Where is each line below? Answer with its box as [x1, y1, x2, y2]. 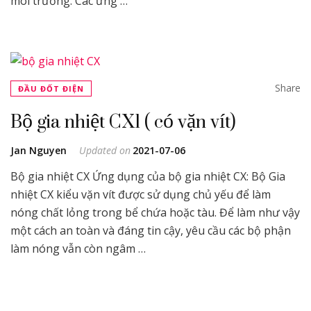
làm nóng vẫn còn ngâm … [10, 241, 146, 256]
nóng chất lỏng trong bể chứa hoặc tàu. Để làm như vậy [10, 205, 300, 220]
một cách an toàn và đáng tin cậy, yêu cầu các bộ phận [10, 223, 291, 238]
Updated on [79, 144, 131, 157]
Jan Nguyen [10, 144, 67, 157]
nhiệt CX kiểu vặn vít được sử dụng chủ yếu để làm [10, 187, 271, 202]
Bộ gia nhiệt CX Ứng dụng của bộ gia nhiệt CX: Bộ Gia [10, 169, 285, 184]
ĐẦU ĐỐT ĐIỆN [18, 83, 84, 94]
